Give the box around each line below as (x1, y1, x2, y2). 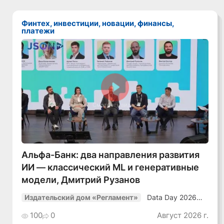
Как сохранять (147, 208, 197, 216)
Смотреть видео (92, 101, 138, 108)
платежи (21, 25, 55, 35)
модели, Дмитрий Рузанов (21, 174, 140, 185)
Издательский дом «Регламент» (24, 193, 138, 202)
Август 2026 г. (156, 210, 208, 220)
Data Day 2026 (147, 193, 197, 201)
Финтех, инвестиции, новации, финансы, (21, 18, 28, 28)
